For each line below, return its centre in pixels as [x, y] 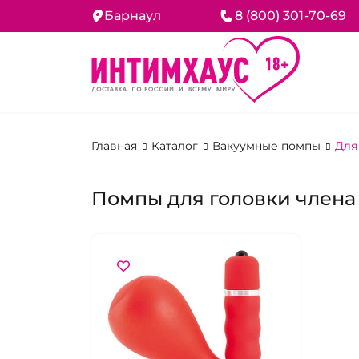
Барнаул [133, 16]
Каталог [176, 146]
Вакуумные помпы [268, 146]
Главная [116, 146]
